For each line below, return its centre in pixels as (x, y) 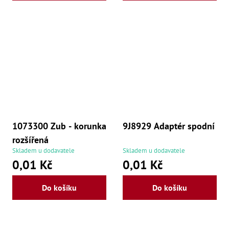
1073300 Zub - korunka (59, 126)
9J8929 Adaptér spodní (169, 126)
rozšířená (30, 140)
